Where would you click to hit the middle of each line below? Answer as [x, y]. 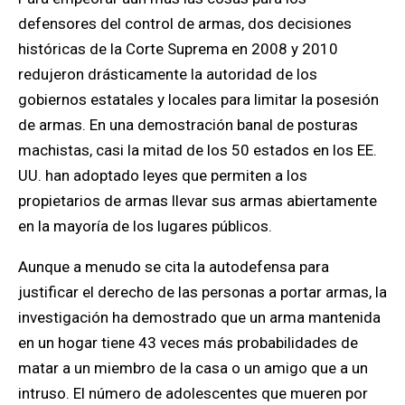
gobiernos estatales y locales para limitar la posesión [198, 99]
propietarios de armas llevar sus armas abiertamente [198, 201]
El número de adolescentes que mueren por [221, 393]
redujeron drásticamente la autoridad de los [168, 74]
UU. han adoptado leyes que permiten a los [163, 175]
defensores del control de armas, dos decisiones [185, 24]
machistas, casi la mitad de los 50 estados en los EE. [198, 150]
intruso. [44, 393]
